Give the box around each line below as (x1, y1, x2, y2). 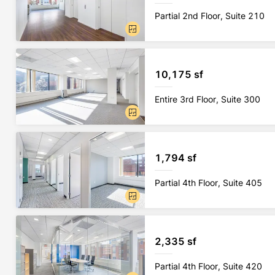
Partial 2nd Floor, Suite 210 (155, 10, 265, 21)
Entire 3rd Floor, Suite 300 (155, 93, 260, 104)
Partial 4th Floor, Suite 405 (155, 177, 262, 188)
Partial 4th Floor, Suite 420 (155, 260, 262, 271)
